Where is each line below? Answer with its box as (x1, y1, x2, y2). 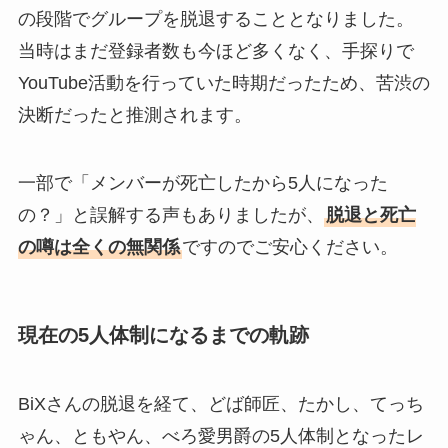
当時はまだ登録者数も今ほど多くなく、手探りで (17, 40, 414, 61)
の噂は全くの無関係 (17, 236, 180, 257)
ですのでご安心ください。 (181, 236, 398, 257)
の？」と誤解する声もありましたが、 (17, 204, 324, 225)
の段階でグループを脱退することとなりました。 (17, 8, 414, 29)
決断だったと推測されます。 (17, 104, 252, 125)
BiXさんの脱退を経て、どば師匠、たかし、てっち (17, 394, 424, 415)
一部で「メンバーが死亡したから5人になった (17, 172, 388, 193)
